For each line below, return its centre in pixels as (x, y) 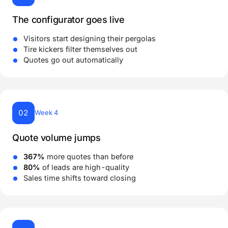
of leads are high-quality (85, 167)
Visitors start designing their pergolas (90, 38)
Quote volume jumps (56, 137)
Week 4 (46, 113)
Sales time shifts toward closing (80, 178)
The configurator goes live (68, 19)
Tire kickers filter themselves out (80, 49)
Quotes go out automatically (73, 60)
